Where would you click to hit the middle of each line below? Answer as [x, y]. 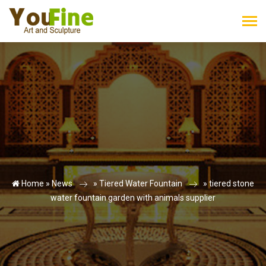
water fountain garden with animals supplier [133, 198]
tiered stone [232, 183]
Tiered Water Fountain [141, 183]
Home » [36, 183]
